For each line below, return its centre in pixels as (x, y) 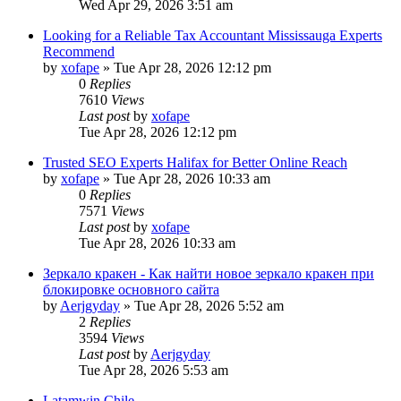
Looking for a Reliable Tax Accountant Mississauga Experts (213, 35)
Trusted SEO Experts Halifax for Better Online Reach (195, 162)
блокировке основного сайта (131, 289)
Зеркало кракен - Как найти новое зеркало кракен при (209, 273)
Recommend (79, 51)
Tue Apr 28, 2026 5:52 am (209, 305)
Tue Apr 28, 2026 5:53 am (154, 370)
